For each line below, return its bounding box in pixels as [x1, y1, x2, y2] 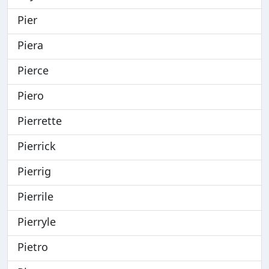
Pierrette [17, 113, 62, 128]
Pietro [17, 240, 48, 254]
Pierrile [17, 189, 53, 204]
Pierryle [17, 214, 56, 229]
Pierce [17, 63, 49, 77]
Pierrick [17, 139, 56, 153]
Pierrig [17, 164, 51, 178]
